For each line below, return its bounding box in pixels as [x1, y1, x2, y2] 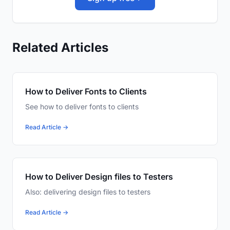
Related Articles [12, 40, 108, 55]
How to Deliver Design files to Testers [25, 171, 173, 182]
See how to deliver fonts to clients [25, 102, 139, 111]
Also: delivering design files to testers [25, 187, 150, 197]
